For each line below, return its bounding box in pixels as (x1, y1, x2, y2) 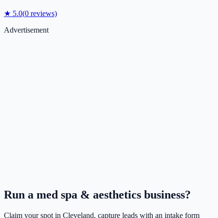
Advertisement (4, 26, 49, 35)
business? (141, 188, 191, 201)
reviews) (29, 9, 57, 18)
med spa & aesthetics (36, 188, 141, 201)
